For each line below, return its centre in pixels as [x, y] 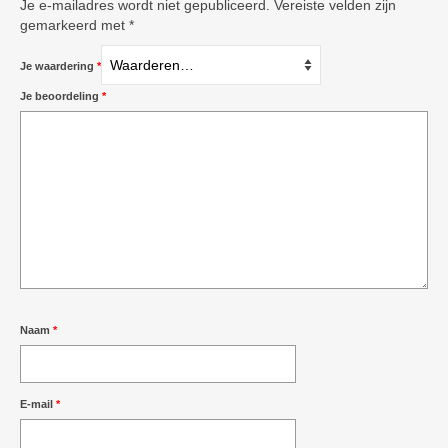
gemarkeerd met [74, 25]
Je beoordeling [61, 96]
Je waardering [58, 66]
